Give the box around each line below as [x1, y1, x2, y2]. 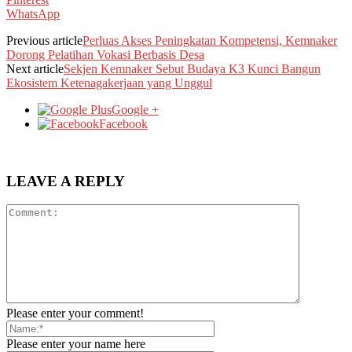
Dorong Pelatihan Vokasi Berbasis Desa [6, 47, 204, 61]
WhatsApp [6, 6, 60, 20]
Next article [6, 61, 64, 75]
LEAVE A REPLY [6, 172, 125, 189]
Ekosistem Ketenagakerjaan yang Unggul [6, 75, 212, 90]
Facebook [99, 116, 148, 130]
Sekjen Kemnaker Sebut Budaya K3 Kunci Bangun [64, 61, 321, 75]
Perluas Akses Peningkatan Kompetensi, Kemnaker [82, 33, 337, 47]
